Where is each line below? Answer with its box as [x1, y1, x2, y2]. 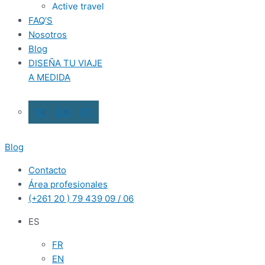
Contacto [28, 164, 66, 176]
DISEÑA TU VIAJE [28, 57, 102, 69]
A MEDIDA [28, 72, 70, 83]
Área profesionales [28, 179, 108, 190]
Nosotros [28, 29, 67, 40]
